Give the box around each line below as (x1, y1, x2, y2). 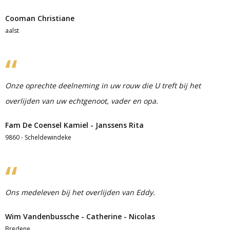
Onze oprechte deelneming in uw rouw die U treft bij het (5, 81, 201, 90)
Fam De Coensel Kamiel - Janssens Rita (5, 120, 144, 130)
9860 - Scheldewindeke (5, 133, 71, 142)
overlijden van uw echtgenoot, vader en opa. (5, 96, 158, 106)
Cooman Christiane (5, 13, 74, 23)
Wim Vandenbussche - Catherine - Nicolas (5, 212, 155, 221)
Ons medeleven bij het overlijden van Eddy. (5, 187, 155, 197)
